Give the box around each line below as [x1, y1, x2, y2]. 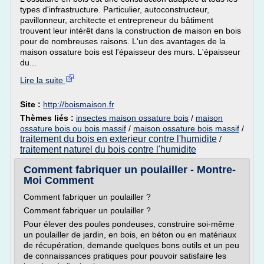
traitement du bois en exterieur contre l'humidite [20, 134, 217, 144]
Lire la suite [20, 75, 65, 85]
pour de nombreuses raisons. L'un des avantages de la [20, 37, 226, 46]
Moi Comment [24, 174, 94, 186]
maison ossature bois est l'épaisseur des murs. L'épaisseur [20, 47, 240, 57]
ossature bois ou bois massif [20, 124, 126, 133]
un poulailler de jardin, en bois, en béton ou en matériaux [24, 230, 236, 239]
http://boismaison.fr [43, 100, 114, 109]
